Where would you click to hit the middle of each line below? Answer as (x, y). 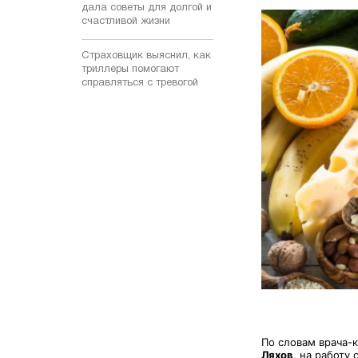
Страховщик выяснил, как (146, 56)
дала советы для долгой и (147, 8)
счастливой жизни (126, 21)
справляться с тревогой (140, 83)
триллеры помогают (130, 69)
